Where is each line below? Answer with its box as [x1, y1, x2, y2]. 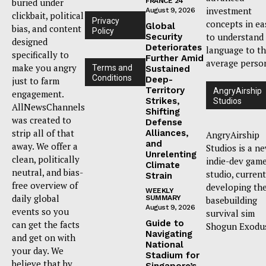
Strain [145, 170, 172, 181]
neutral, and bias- [12, 166, 83, 178]
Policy [92, 26, 114, 36]
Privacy [92, 15, 119, 26]
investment [206, 4, 252, 17]
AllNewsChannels [12, 100, 85, 113]
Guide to [145, 217, 184, 229]
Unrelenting [145, 148, 197, 160]
